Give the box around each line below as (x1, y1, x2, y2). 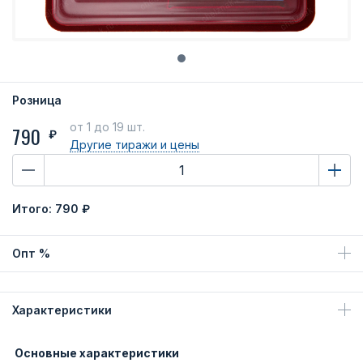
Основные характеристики (15, 346, 179, 361)
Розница (12, 93, 62, 108)
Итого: (12, 202, 55, 216)
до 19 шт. (94, 120, 146, 135)
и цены (160, 138, 200, 152)
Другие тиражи (70, 138, 161, 152)
